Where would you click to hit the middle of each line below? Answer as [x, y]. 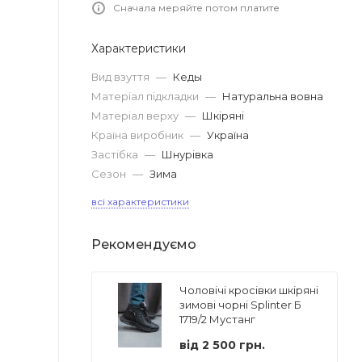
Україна [228, 135]
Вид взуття [122, 76]
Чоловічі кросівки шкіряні [249, 290]
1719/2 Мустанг [217, 319]
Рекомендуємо [144, 244]
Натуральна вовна [273, 96]
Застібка [116, 154]
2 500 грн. [234, 345]
